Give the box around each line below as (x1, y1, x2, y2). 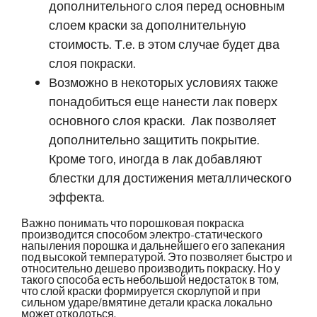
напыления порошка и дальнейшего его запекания (21, 238, 285, 253)
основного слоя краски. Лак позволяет (49, 113, 277, 129)
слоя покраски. (49, 55, 137, 72)
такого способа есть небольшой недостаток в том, (21, 272, 279, 287)
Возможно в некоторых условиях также (49, 74, 279, 91)
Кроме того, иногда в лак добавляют (49, 151, 263, 168)
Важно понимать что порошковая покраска (21, 215, 244, 231)
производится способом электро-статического (21, 226, 263, 242)
